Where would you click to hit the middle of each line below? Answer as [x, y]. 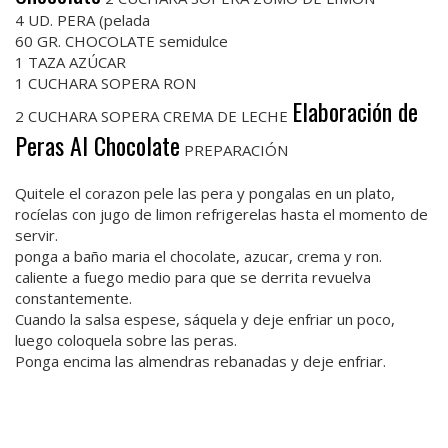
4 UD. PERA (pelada [82, 19]
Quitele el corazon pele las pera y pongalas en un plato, [205, 192]
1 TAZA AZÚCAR [70, 61]
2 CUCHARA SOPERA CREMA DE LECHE [153, 115]
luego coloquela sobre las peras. [126, 339]
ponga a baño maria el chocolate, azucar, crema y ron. [198, 255]
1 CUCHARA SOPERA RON [105, 82]
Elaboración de [355, 110]
